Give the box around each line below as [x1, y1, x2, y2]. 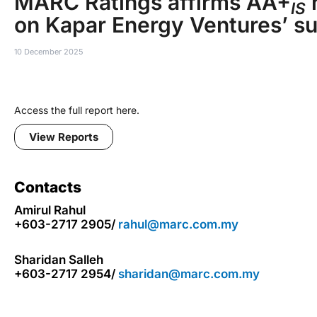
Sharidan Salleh [14, 252, 103, 267]
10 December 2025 [14, 47, 83, 57]
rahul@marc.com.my [118, 217, 238, 231]
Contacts [14, 178, 81, 196]
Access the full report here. [14, 104, 139, 116]
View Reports [29, 130, 98, 144]
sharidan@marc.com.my [118, 266, 260, 281]
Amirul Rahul [14, 203, 86, 217]
